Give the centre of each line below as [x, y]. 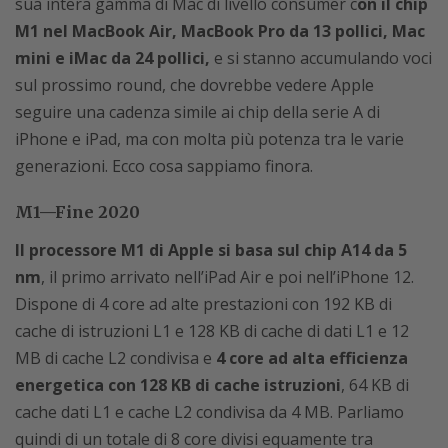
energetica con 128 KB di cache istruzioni [178, 385]
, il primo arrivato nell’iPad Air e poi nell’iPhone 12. [227, 277]
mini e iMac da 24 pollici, [112, 58]
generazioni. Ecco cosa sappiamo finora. [164, 166]
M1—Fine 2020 [77, 212]
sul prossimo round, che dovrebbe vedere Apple [194, 85]
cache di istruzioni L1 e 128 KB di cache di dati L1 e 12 [212, 331]
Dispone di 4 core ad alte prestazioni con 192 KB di [203, 304]
